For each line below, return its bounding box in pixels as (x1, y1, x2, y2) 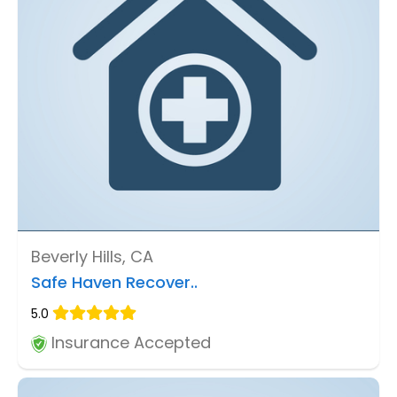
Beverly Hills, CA (31, 245, 153, 269)
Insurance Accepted (47, 331, 211, 354)
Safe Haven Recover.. (31, 271, 198, 294)
